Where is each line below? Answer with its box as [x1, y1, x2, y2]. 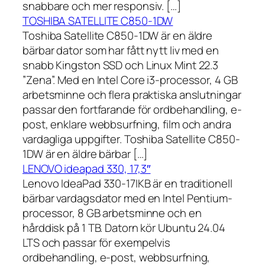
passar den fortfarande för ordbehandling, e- [22, 102, 242, 118]
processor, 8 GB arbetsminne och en [22, 205, 202, 221]
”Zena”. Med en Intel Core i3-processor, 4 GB [22, 72, 238, 88]
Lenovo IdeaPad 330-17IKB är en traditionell [22, 176, 232, 192]
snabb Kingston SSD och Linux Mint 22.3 [22, 57, 219, 73]
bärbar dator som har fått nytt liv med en [22, 43, 219, 59]
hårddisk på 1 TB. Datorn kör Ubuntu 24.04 [22, 220, 225, 236]
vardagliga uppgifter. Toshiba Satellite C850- [22, 131, 240, 147]
